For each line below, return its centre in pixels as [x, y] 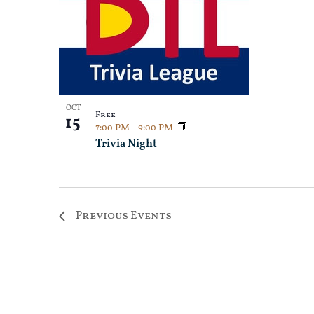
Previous [103, 216]
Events [151, 216]
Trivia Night [126, 144]
